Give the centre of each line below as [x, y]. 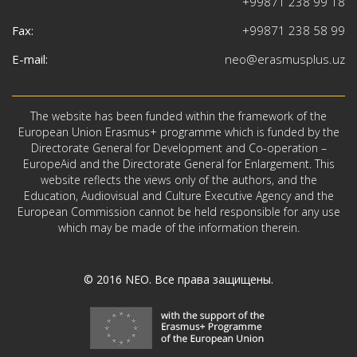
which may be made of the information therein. [178, 228]
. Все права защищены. [211, 280]
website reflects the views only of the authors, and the [178, 180]
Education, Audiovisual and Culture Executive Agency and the [178, 196]
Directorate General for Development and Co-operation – [178, 148]
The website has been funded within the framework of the [178, 116]
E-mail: [30, 59]
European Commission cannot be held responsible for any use [178, 212]
